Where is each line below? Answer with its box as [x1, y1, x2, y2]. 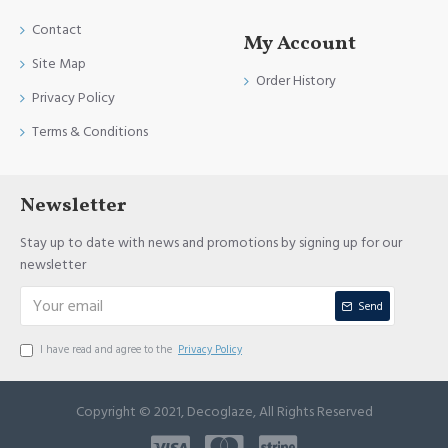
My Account [244, 30, 356, 58]
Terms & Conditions [32, 122, 148, 142]
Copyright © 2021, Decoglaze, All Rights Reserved [75, 402, 373, 422]
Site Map [32, 54, 86, 74]
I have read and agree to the [40, 342, 175, 357]
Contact [32, 20, 82, 40]
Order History [256, 71, 336, 91]
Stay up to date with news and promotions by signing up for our [20, 233, 402, 253]
